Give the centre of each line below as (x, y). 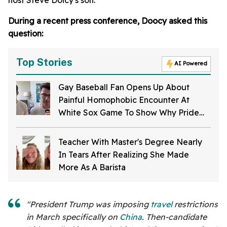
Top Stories (44, 63)
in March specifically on (73, 217)
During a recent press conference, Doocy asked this (108, 21)
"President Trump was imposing (88, 204)
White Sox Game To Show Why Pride (129, 113)
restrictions (195, 204)
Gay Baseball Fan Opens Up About (124, 87)
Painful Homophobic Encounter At (124, 100)
